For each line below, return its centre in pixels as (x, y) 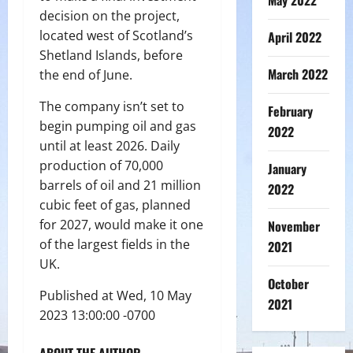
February (290, 111)
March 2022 (297, 74)
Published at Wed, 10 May (115, 295)
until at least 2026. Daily (110, 145)
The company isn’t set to (112, 106)
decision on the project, (110, 15)
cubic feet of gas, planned (115, 204)
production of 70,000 (101, 165)
